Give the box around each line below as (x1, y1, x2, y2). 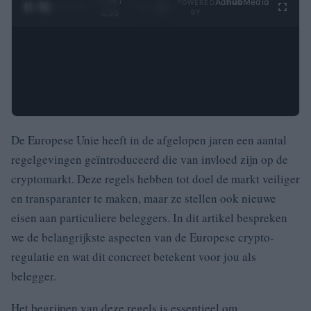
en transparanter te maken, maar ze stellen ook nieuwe (11, 190, 276, 206)
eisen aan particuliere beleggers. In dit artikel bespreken (11, 210, 287, 226)
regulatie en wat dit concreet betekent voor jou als (11, 249, 256, 264)
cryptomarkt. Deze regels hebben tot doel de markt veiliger (11, 171, 300, 187)
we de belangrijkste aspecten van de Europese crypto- (11, 229, 274, 245)
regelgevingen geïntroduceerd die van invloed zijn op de (11, 151, 288, 167)
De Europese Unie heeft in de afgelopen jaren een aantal (11, 132, 287, 148)
